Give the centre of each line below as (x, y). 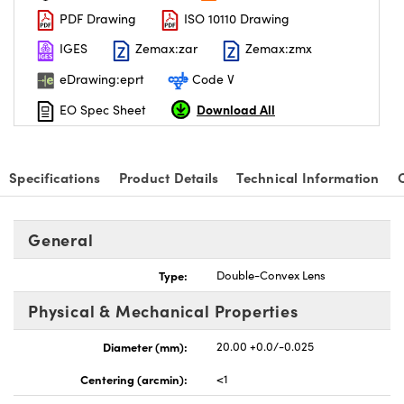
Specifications (55, 177)
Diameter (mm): (145, 346)
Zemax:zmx (277, 49)
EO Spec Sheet (101, 109)
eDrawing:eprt (100, 78)
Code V (211, 78)
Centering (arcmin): (134, 378)
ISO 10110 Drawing (235, 19)
